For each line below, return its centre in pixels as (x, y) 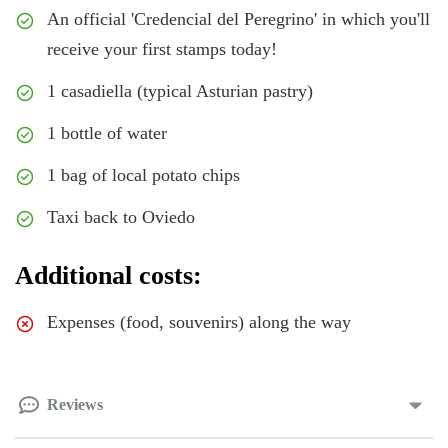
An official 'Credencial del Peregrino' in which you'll (238, 19)
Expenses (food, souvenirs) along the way (199, 322)
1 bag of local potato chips (143, 175)
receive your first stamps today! (162, 49)
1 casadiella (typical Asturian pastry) (180, 91)
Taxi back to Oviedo (121, 217)
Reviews (75, 404)
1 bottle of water (107, 133)
